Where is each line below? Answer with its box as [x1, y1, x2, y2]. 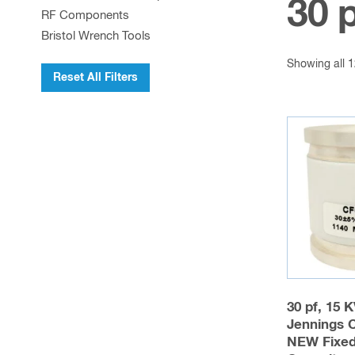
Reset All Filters [53, 72, 138, 83]
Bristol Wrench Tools [41, 30, 151, 42]
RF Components [41, 10, 129, 21]
